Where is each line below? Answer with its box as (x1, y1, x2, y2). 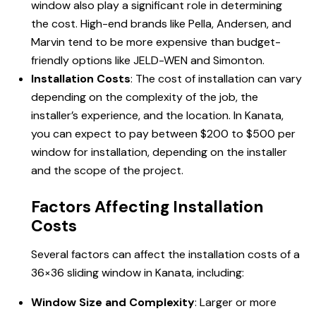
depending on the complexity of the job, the (31, 90, 258, 105)
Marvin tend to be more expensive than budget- (31, 35, 281, 50)
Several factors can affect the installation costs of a (31, 247, 300, 262)
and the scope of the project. (31, 163, 183, 178)
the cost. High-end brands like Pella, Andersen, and (31, 16, 291, 32)
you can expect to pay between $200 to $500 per (31, 126, 296, 142)
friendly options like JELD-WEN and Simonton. (31, 53, 265, 68)
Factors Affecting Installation (31, 196, 264, 218)
